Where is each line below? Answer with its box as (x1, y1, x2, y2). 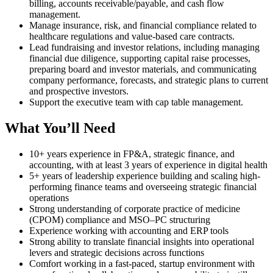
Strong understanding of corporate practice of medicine (29, 204, 240, 214)
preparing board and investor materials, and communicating (29, 64, 257, 75)
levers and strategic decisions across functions (29, 247, 204, 258)
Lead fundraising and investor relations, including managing (29, 42, 260, 53)
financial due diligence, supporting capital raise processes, (29, 53, 250, 64)
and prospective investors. (29, 86, 129, 97)
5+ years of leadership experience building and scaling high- (29, 171, 260, 182)
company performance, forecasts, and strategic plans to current (29, 75, 268, 86)
